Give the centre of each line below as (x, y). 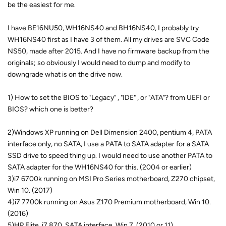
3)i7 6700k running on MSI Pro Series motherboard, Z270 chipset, (111, 179)
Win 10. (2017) (30, 190)
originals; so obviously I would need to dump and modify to (99, 63)
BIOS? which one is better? (50, 109)
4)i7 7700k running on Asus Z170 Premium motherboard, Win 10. (109, 202)
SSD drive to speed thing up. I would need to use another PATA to (110, 155)
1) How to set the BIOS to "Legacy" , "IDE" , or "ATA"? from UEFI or (109, 97)
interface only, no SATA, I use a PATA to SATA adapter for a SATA (108, 144)
